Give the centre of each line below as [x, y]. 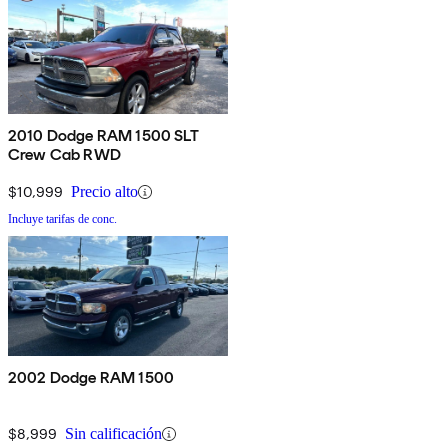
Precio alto [104, 192]
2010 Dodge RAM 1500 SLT [103, 136]
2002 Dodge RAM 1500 [91, 378]
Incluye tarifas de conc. [62, 219]
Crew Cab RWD [64, 155]
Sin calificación [113, 434]
